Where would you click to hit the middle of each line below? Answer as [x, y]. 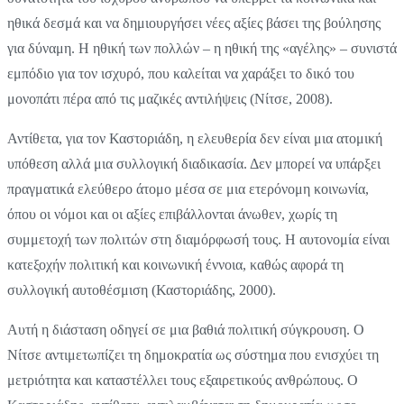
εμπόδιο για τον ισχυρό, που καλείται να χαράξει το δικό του [181, 73]
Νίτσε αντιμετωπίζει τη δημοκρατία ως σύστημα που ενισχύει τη [193, 354]
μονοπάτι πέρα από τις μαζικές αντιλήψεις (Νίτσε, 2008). [170, 98]
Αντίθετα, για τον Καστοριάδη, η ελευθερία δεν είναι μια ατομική [195, 138]
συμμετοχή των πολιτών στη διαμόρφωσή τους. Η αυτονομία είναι [198, 239]
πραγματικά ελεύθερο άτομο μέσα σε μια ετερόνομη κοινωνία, [188, 188]
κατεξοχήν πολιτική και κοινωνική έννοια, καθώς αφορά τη [175, 264]
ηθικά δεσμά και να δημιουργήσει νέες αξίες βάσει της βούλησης [194, 23]
